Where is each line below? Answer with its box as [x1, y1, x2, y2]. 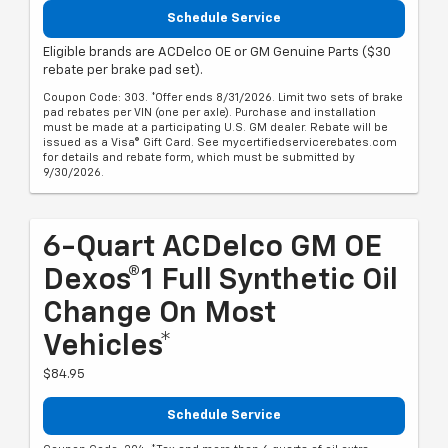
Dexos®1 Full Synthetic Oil [43, 266, 398, 297]
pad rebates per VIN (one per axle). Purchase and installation [43, 107, 376, 119]
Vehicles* [43, 332, 172, 363]
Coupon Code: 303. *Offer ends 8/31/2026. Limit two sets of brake [43, 92, 403, 104]
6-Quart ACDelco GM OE [43, 233, 382, 264]
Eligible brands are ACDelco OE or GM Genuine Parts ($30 [43, 46, 391, 60]
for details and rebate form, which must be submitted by [43, 152, 355, 164]
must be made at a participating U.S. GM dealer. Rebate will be [43, 122, 388, 134]
